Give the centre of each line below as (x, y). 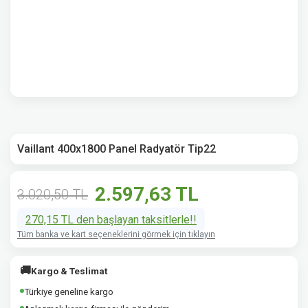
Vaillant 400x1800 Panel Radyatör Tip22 (117, 149)
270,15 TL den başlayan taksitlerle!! (111, 220)
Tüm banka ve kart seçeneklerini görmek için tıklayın (116, 234)
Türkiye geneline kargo (69, 291)
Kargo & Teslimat (69, 271)
